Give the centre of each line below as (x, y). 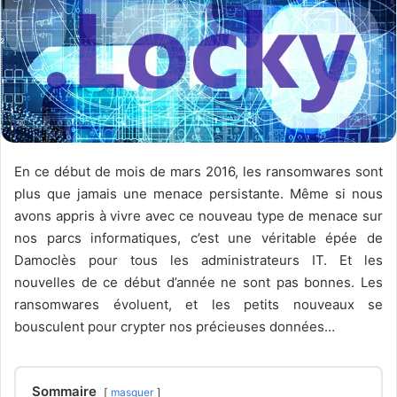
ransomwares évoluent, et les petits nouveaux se (198, 305)
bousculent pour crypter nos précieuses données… (175, 327)
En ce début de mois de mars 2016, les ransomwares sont (198, 172)
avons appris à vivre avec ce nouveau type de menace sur (198, 216)
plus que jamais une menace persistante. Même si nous (198, 194)
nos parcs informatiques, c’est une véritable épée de (198, 238)
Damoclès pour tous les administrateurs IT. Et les (198, 261)
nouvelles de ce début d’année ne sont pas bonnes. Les (198, 283)
